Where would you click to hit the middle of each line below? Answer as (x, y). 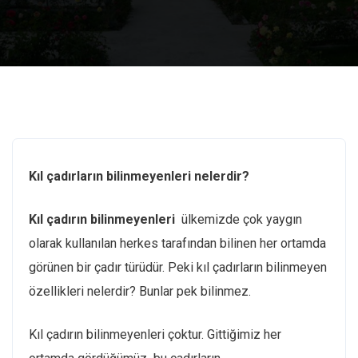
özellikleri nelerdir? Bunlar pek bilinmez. (140, 291)
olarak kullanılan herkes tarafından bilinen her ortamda (177, 243)
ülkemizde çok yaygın (240, 219)
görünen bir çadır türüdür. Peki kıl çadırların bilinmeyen (178, 267)
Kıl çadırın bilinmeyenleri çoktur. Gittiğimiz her (155, 334)
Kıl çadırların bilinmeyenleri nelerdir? (139, 176)
